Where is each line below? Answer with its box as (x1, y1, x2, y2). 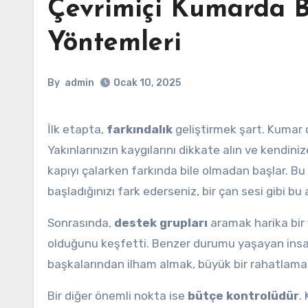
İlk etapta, (51, 122, 107, 136)
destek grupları (114, 216, 208, 230)
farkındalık (107, 122, 173, 136)
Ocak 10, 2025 (113, 77, 181, 89)
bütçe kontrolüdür (188, 289, 299, 302)
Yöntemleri (47, 30, 181, 57)
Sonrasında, (47, 216, 114, 230)
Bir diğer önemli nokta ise (47, 289, 188, 302)
